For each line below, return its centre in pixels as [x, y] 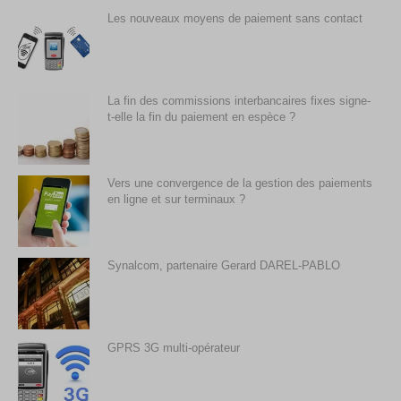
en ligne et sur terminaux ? [176, 200]
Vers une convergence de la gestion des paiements [240, 183]
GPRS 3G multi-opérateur [174, 348]
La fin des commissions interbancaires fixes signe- [239, 101]
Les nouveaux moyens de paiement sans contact [235, 19]
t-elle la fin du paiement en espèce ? [201, 117]
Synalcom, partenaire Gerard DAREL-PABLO [224, 266]
